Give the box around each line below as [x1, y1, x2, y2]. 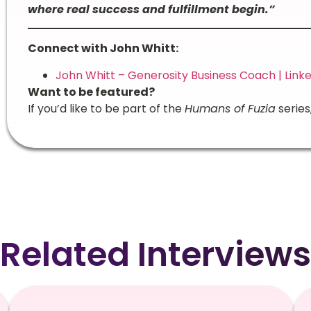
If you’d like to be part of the [27, 100, 185, 117]
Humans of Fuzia [184, 100, 276, 117]
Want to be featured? [27, 83, 155, 100]
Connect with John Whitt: [27, 40, 178, 57]
